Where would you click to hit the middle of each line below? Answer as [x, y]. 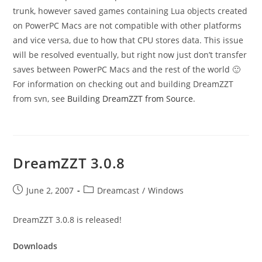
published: [34, 202]
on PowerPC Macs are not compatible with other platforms [127, 26]
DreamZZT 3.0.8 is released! [68, 220]
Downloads [35, 246]
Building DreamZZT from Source [130, 99]
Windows [166, 191]
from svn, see [40, 99]
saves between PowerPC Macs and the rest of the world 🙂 [127, 70]
